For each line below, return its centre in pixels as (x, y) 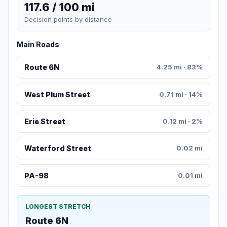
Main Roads (38, 45)
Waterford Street (58, 148)
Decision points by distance (68, 20)
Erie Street (45, 122)
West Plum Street (57, 94)
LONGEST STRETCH (58, 206)
